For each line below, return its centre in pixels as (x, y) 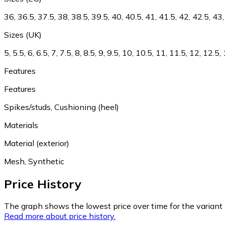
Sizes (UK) (23, 34)
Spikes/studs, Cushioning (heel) (62, 107)
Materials (21, 125)
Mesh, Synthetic (34, 161)
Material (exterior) (37, 143)
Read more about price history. (60, 216)
